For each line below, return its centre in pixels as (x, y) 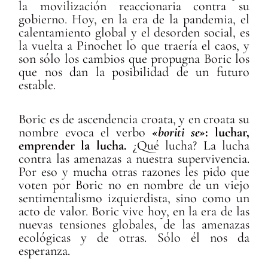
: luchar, (227, 133)
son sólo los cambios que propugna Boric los (134, 58)
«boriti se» (178, 133)
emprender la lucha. (73, 146)
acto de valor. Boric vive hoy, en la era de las (134, 211)
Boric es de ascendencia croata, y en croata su (134, 119)
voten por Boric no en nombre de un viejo (134, 185)
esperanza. (45, 251)
